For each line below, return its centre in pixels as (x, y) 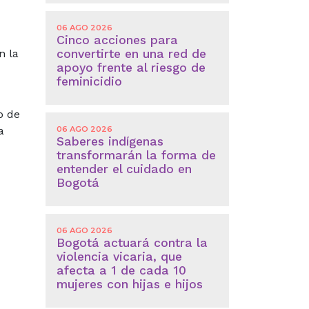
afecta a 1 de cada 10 (121, 271)
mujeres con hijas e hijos (129, 285)
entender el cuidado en (124, 169)
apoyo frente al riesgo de (131, 67)
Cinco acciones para (117, 40)
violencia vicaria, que (119, 257)
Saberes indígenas (110, 142)
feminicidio (89, 81)
